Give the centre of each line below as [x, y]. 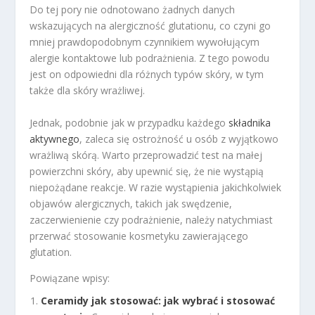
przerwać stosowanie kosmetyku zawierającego [139, 236]
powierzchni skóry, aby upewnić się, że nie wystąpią [147, 171]
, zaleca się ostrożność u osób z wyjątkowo [179, 139]
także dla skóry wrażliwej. [88, 91]
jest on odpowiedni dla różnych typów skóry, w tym [147, 75]
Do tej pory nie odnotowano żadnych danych [133, 10]
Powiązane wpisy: [70, 278]
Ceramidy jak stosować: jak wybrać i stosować [158, 301]
